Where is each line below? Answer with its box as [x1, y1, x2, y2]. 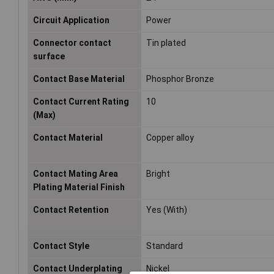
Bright [146, 169, 171, 179]
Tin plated [146, 38, 187, 48]
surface [33, 51, 65, 62]
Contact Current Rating [33, 97, 129, 107]
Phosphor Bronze [146, 74, 215, 84]
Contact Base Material [33, 74, 125, 84]
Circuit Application [33, 15, 109, 26]
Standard [146, 241, 183, 251]
